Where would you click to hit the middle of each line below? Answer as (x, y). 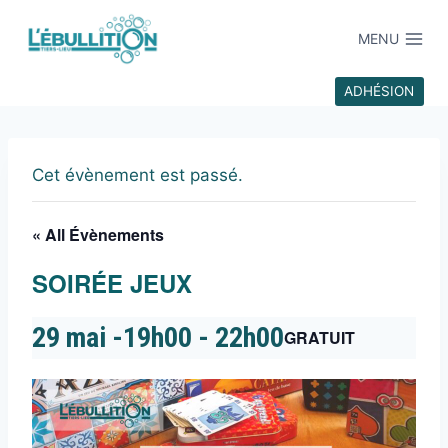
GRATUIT (319, 338)
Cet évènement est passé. (137, 175)
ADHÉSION (379, 91)
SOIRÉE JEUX (112, 283)
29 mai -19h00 (112, 338)
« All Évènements (98, 235)
